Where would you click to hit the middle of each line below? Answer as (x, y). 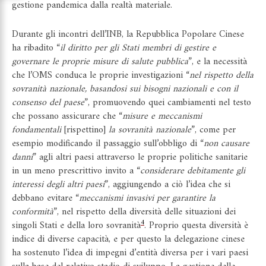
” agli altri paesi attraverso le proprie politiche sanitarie (140, 158)
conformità (33, 212)
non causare (227, 144)
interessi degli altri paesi (58, 185)
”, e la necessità (218, 62)
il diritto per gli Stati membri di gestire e (138, 48)
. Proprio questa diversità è (196, 226)
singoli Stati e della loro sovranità (76, 226)
